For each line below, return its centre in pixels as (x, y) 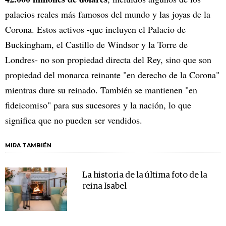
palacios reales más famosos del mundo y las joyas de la (108, 14)
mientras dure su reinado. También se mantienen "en (101, 90)
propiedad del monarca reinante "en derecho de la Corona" (112, 74)
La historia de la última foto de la (145, 175)
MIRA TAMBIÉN (28, 145)
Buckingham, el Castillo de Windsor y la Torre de (96, 44)
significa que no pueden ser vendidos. (74, 120)
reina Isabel (104, 186)
